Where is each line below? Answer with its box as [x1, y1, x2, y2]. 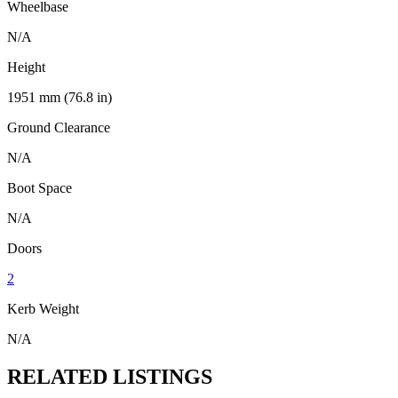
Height [7, 60, 45, 76]
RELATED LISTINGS [7, 365, 212, 389]
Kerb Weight [7, 301, 79, 317]
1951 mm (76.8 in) [7, 90, 112, 106]
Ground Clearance [7, 120, 110, 136]
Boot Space [7, 180, 72, 196]
